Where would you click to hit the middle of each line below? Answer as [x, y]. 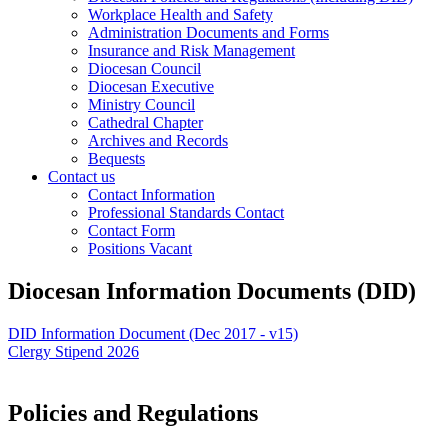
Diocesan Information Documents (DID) [212, 290]
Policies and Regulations [136, 413]
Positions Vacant [140, 248]
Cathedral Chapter [145, 122]
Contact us [81, 176]
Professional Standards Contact [186, 212]
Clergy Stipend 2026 [73, 351]
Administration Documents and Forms [208, 32]
